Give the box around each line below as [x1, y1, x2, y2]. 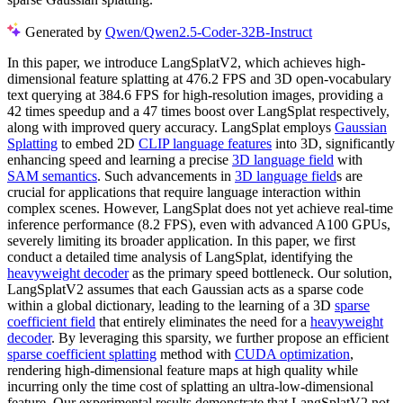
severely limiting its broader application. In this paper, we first [7, 232, 355, 248]
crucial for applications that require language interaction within [7, 184, 361, 200]
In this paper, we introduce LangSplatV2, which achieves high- [7, 54, 365, 70]
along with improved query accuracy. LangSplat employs [7, 119, 335, 135]
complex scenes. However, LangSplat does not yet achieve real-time [7, 200, 393, 216]
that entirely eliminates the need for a [95, 313, 310, 329]
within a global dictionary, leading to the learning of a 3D [7, 297, 335, 313]
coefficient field [7, 313, 95, 329]
